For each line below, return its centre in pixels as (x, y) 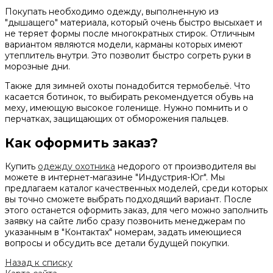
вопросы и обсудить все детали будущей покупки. (117, 243)
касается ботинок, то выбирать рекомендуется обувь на (129, 97)
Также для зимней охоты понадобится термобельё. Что (128, 86)
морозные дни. (37, 67)
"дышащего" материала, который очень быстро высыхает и (133, 23)
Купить (21, 167)
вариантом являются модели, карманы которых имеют (124, 45)
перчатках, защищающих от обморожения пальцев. (117, 119)
